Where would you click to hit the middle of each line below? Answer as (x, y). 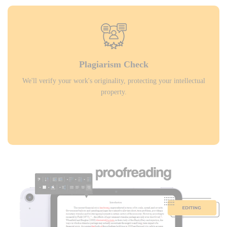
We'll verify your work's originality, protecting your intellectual (113, 81)
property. (113, 92)
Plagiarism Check (113, 65)
